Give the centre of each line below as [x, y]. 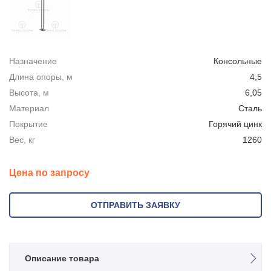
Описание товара [62, 258]
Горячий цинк [235, 124]
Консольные [238, 61]
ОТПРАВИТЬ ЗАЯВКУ [135, 205]
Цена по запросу [49, 173]
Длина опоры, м [41, 77]
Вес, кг [22, 140]
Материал [29, 108]
